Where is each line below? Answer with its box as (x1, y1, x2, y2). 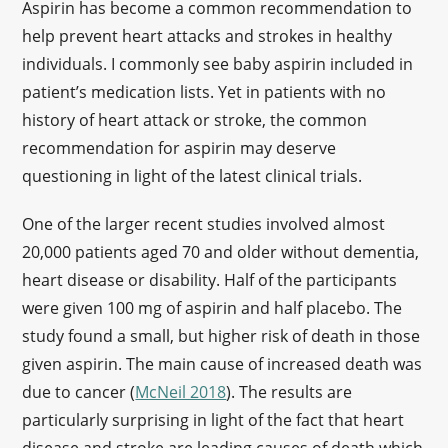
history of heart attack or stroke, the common (22, 109, 368, 131)
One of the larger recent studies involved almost (22, 213, 386, 235)
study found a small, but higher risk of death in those (22, 325, 421, 347)
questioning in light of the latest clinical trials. (22, 165, 367, 187)
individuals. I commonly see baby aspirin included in (22, 53, 414, 75)
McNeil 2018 (135, 381, 227, 403)
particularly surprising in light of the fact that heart (22, 409, 405, 431)
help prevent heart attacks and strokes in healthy (22, 25, 393, 47)
